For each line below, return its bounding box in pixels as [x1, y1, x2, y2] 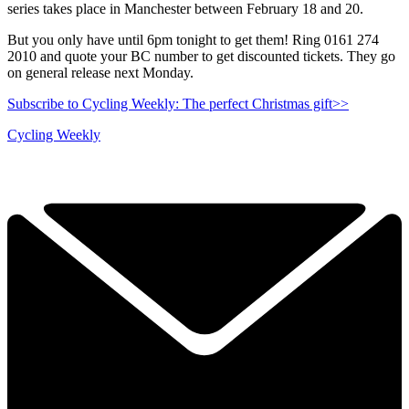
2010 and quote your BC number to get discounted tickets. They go [7, 47, 395, 64]
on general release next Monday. [7, 64, 194, 80]
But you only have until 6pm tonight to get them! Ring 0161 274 [7, 31, 379, 47]
